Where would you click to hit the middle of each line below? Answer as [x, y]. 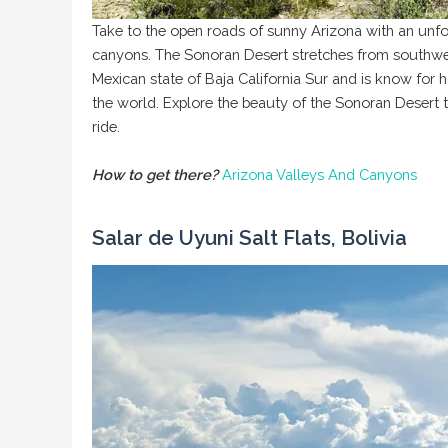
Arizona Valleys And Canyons [319, 174]
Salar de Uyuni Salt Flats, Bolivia [249, 237]
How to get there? [155, 174]
